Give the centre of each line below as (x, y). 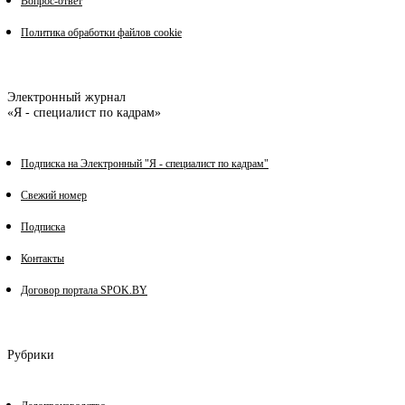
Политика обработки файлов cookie (101, 33)
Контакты (42, 259)
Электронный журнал (66, 98)
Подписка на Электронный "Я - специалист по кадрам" (145, 164)
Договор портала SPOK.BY (84, 291)
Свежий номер (54, 196)
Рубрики (31, 355)
